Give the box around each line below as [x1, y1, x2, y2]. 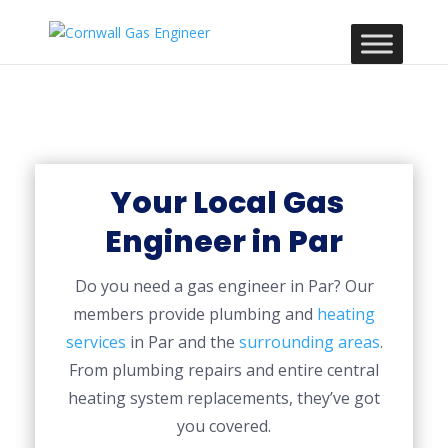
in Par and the [125, 331, 239, 353]
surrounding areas [238, 331, 380, 353]
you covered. [177, 415, 271, 437]
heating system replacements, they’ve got [68, 387, 380, 409]
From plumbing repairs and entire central [69, 359, 379, 381]
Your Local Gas [104, 182, 344, 224]
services [65, 331, 126, 353]
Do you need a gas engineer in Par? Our [74, 275, 374, 297]
